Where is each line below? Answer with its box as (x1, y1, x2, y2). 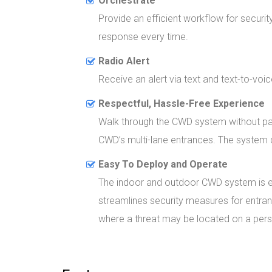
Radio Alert (98, 55, 149, 67)
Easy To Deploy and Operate (98, 158, 228, 170)
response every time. (98, 30, 188, 42)
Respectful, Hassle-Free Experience (98, 97, 265, 109)
